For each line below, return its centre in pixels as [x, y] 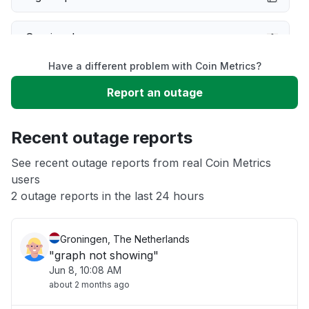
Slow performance [75, 79]
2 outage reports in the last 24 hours [108, 196]
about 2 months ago [89, 285]
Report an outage [154, 92]
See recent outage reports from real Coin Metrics [141, 163]
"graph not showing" [104, 255]
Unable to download [79, 120]
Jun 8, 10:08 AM [85, 270]
